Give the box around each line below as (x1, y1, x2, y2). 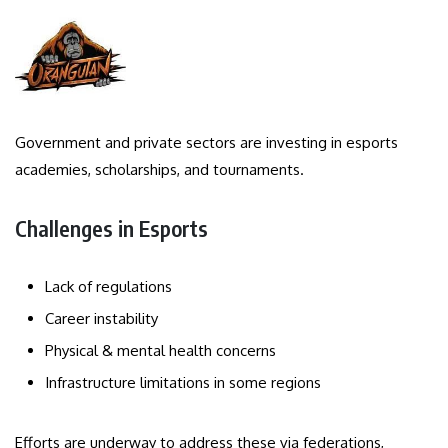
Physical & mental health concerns (45, 340, 276, 360)
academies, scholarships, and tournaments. (15, 159, 304, 179)
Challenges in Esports (15, 213, 208, 242)
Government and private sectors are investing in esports (15, 132, 398, 152)
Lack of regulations (45, 276, 172, 296)
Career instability (45, 308, 158, 328)
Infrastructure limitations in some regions (45, 372, 321, 392)
